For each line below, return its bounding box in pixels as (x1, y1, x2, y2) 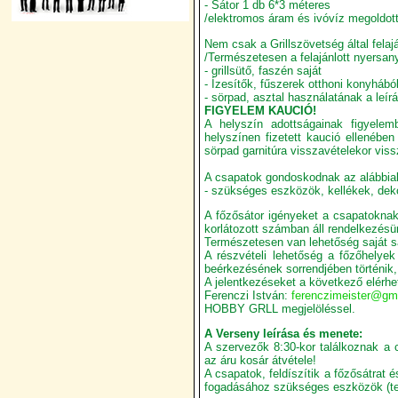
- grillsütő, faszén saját (204, 63, 322, 77)
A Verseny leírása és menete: (204, 327, 362, 341)
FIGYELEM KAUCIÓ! (204, 103, 316, 117)
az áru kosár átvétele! (204, 354, 316, 368)
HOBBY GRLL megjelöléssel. (204, 301, 355, 315)
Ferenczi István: (204, 288, 291, 302)
